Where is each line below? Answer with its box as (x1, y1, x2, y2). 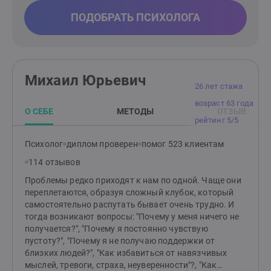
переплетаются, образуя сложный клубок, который (25, 188, 234, 197)
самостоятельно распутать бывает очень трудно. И (25, 200, 235, 209)
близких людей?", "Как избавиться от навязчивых (25, 248, 227, 258)
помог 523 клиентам (141, 139, 224, 149)
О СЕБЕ (25, 106, 53, 116)
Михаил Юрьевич (25, 72, 146, 89)
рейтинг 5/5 (194, 116, 239, 125)
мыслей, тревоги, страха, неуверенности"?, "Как (25, 260, 217, 270)
